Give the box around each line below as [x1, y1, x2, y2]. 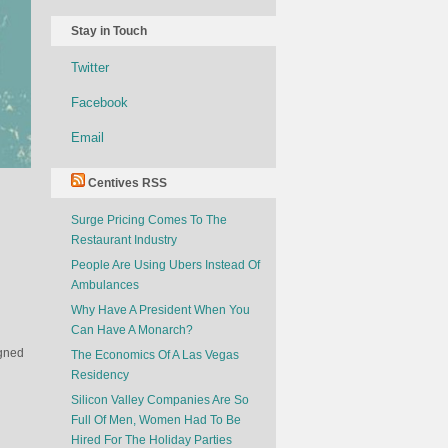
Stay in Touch [71, 24, 147, 38]
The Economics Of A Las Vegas [71, 348, 239, 362]
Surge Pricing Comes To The [71, 213, 227, 227]
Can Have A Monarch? [71, 323, 193, 337]
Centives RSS [88, 176, 167, 190]
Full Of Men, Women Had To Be [71, 413, 241, 427]
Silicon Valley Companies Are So [71, 393, 249, 407]
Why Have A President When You [71, 303, 250, 317]
